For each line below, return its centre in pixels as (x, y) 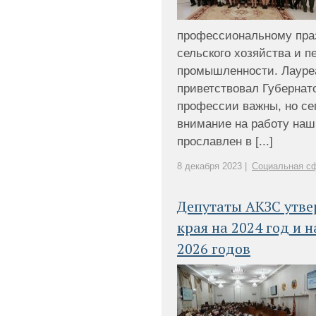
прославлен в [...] (225, 141)
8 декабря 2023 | (212, 166)
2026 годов (214, 248)
